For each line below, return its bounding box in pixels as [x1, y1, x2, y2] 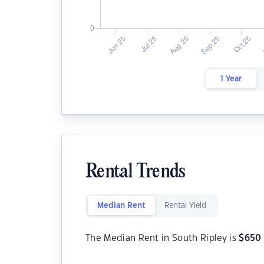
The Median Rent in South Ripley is [85, 234, 239, 243]
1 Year [220, 75, 242, 82]
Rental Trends [85, 162, 186, 183]
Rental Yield [164, 202, 206, 209]
